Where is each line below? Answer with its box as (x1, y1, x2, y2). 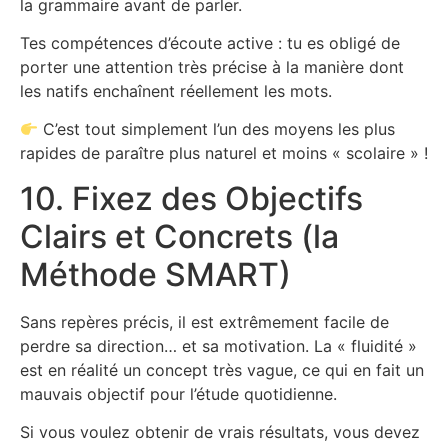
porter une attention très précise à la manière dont (20, 56, 404, 77)
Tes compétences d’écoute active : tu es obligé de (20, 32, 400, 53)
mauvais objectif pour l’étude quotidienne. (20, 383, 337, 404)
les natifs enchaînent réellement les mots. (20, 80, 332, 101)
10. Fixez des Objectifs (20, 178, 363, 218)
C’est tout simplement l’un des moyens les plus (38, 119, 396, 140)
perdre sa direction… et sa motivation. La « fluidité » (20, 335, 417, 356)
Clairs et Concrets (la (20, 216, 339, 256)
